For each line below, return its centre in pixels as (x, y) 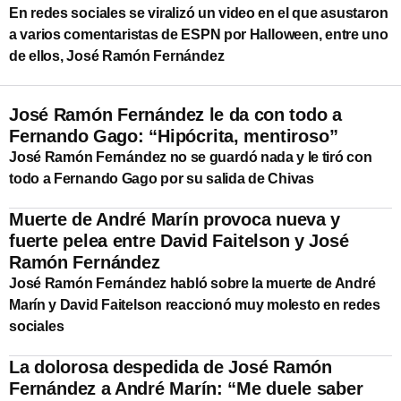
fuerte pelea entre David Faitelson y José (179, 240)
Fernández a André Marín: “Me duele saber (186, 388)
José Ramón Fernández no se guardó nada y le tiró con (191, 157)
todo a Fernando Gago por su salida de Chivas (162, 178)
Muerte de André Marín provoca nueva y (175, 219)
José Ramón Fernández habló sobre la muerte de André (192, 283)
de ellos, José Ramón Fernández (117, 55)
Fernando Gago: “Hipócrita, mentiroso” (174, 136)
